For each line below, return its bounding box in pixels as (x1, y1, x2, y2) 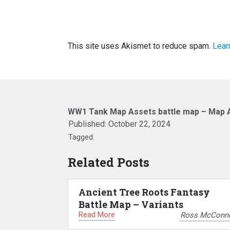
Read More (79, 210, 115, 219)
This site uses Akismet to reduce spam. (68, 41, 213, 51)
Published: (68, 119, 108, 129)
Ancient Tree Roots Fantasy (79, 186, 210, 198)
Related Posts (68, 154, 149, 170)
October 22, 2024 (108, 119, 170, 129)
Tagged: (68, 132, 94, 142)
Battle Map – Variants (79, 198, 183, 210)
